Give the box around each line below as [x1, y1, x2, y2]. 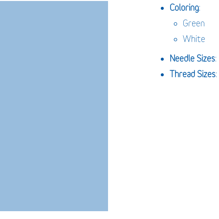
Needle [169, 53, 195, 64]
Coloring [169, 2, 199, 13]
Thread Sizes [169, 69, 216, 80]
